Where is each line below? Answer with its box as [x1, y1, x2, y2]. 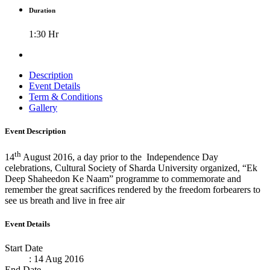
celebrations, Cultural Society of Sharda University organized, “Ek [5, 163, 257, 174]
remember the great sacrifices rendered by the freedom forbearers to [5, 184, 260, 195]
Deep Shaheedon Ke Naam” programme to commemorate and [5, 174, 241, 184]
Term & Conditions [29, 91, 102, 102]
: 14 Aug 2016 [29, 253, 84, 264]
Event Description [5, 126, 66, 136]
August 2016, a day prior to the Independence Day [21, 152, 218, 163]
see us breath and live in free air [5, 195, 125, 206]
